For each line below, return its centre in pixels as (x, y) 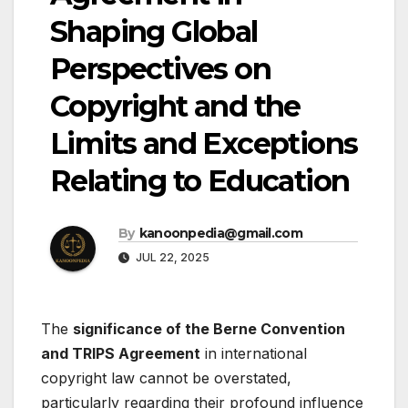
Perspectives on (160, 69)
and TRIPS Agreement (121, 354)
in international (254, 354)
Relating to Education (200, 181)
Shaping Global (154, 32)
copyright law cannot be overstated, (166, 378)
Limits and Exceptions (204, 144)
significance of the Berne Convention (209, 329)
